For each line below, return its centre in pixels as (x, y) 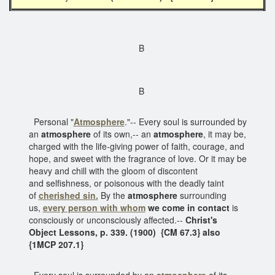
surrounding (202, 195)
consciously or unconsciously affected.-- (106, 219)
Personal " (51, 121)
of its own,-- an (122, 134)
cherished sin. (68, 195)
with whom (122, 207)
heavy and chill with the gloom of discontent (113, 170)
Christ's (200, 219)
